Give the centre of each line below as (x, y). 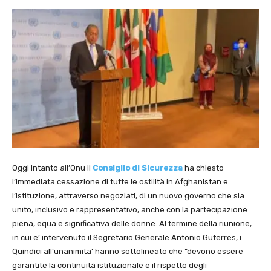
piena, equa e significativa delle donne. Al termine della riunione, (132, 223)
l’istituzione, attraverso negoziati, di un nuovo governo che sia (128, 195)
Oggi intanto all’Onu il (52, 168)
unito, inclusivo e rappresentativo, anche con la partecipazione (130, 209)
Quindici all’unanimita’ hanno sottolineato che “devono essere (128, 251)
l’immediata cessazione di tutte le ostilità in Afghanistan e (120, 181)
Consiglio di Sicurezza (138, 168)
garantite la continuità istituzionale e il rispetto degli (109, 265)
